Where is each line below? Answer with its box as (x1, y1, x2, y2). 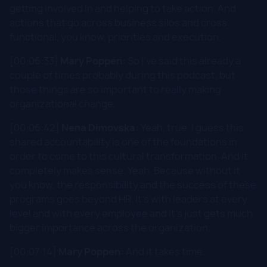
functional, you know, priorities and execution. (10, 30, 221, 44)
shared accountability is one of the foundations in (10, 135, 237, 148)
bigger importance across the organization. (10, 221, 210, 234)
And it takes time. (124, 244, 205, 258)
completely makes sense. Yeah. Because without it (10, 163, 240, 177)
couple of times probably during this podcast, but (10, 68, 235, 82)
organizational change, (10, 97, 116, 110)
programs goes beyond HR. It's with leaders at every (10, 192, 247, 206)
